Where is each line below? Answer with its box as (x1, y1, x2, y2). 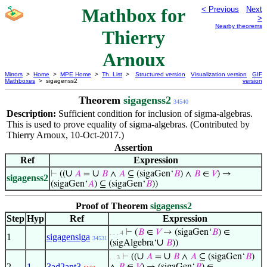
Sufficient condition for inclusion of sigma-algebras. (58, 108, 253, 119)
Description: (7, 108, 58, 119)
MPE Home (60, 71, 91, 77)
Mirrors (5, 71, 23, 77)
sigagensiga (46, 232, 90, 242)
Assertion (114, 142, 153, 153)
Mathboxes (5, 77, 35, 84)
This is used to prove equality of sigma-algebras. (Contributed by (7, 119, 250, 129)
